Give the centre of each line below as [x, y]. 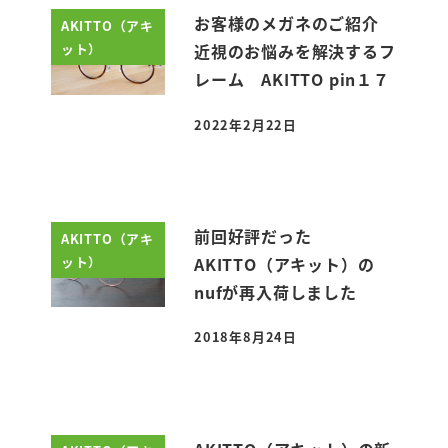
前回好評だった [253, 235]
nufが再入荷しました [284, 291]
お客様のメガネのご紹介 [295, 23]
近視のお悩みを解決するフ [295, 51]
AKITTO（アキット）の [284, 263]
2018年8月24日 [246, 337]
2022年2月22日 [246, 124]
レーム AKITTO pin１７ [292, 79]
